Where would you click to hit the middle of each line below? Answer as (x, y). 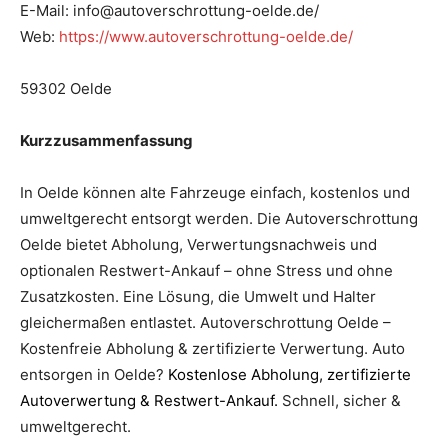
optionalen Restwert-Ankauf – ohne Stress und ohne (206, 270)
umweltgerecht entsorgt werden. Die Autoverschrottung (219, 218)
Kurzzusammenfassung (106, 140)
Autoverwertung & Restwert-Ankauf (147, 400)
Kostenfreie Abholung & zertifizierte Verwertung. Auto (212, 348)
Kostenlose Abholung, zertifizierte (289, 374)
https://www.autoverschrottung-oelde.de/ (206, 36)
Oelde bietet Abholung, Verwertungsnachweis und (198, 244)
